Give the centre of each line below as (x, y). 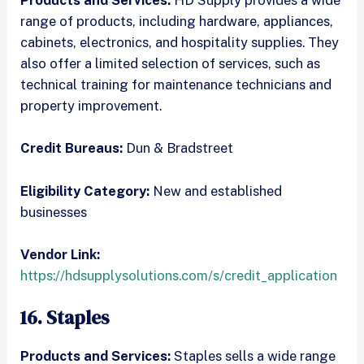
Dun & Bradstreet (178, 148)
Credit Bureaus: (72, 148)
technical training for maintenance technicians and (176, 85)
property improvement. (91, 106)
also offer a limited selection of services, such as (171, 64)
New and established (216, 191)
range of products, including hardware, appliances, (177, 22)
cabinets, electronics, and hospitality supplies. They (180, 43)
